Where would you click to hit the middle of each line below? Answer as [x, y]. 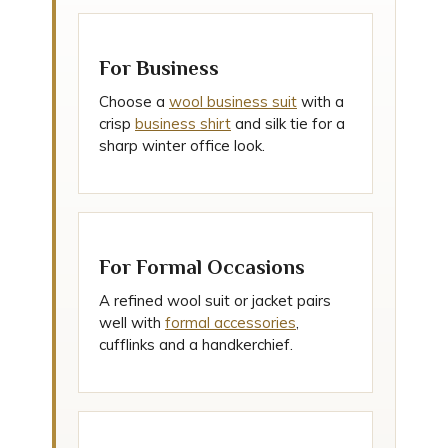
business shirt [183, 123]
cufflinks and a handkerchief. [196, 344]
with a [320, 101]
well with [132, 322]
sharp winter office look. [182, 145]
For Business [159, 68]
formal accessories [230, 322]
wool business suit [233, 101]
